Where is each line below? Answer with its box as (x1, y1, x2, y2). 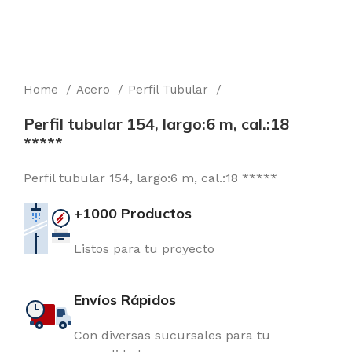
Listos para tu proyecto (74, 241, 214, 256)
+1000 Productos (74, 204, 192, 222)
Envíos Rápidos (74, 291, 176, 309)
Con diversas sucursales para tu (74, 328, 270, 343)
